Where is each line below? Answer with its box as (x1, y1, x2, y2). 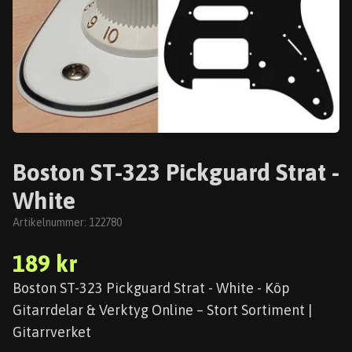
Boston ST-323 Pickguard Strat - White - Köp (13, 280, 290, 296)
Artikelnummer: (13, 216, 89, 229)
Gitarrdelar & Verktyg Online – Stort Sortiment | (13, 302, 312, 318)
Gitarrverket (13, 324, 91, 340)
